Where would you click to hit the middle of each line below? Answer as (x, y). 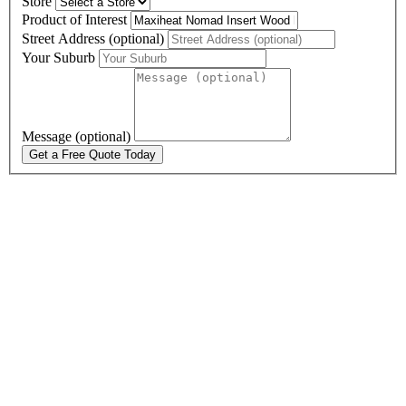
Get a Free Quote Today (92, 154)
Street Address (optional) (95, 38)
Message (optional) (78, 136)
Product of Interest (76, 19)
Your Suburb (60, 57)
